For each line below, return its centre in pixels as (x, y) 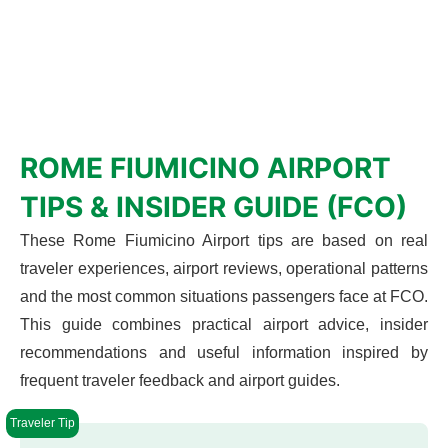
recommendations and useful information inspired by (224, 352)
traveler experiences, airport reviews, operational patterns (224, 268)
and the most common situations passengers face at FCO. (224, 296)
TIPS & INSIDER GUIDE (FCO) (213, 207)
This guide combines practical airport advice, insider (224, 324)
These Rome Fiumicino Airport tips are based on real (224, 240)
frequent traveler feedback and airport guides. (180, 380)
